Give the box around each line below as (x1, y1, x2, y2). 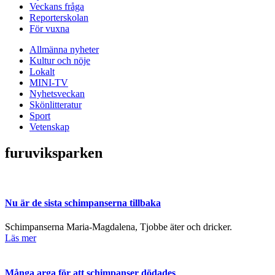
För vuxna (29, 23, 69, 34)
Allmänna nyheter (29, 44, 99, 55)
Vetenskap (29, 121, 69, 132)
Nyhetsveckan (29, 88, 85, 99)
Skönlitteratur (29, 99, 82, 110)
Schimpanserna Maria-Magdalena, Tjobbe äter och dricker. (5, 222, 232, 233)
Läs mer (5, 233, 36, 244)
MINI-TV (29, 77, 68, 88)
